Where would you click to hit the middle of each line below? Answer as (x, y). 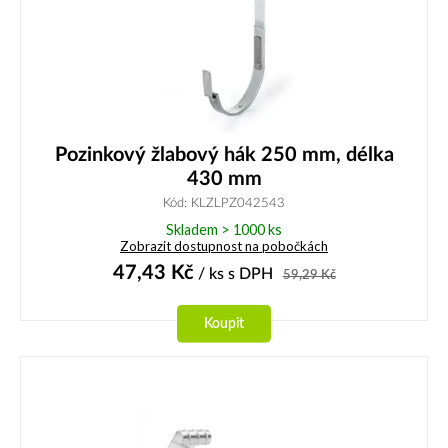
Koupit (224, 323)
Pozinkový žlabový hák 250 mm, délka (224, 154)
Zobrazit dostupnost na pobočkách (224, 245)
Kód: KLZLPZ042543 (224, 202)
